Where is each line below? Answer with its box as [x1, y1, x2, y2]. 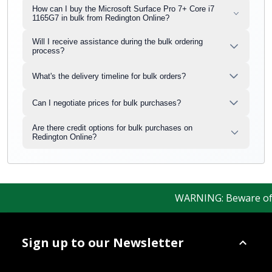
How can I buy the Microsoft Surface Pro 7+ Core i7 [32, 4, 214, 13]
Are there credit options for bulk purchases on [32, 123, 192, 132]
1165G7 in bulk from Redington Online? [32, 13, 169, 22]
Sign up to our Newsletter [22, 234, 184, 251]
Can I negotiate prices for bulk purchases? [32, 98, 181, 107]
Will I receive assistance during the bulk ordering [32, 37, 203, 46]
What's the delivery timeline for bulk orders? [32, 71, 186, 81]
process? [32, 46, 64, 55]
